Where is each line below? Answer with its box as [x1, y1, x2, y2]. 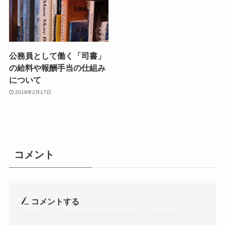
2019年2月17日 [15, 89, 52, 95]
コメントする [29, 196, 80, 206]
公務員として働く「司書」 [9, 51, 105, 61]
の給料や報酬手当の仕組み [9, 63, 105, 73]
